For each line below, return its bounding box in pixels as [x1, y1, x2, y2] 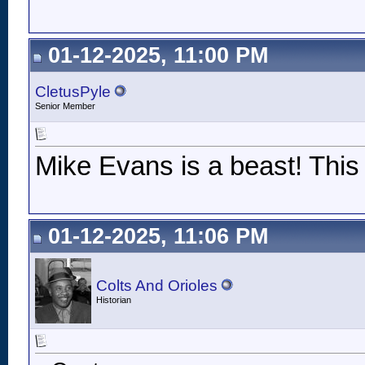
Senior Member [35, 101, 95, 111]
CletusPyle [35, 83, 111, 100]
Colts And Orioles [96, 277, 218, 294]
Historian [96, 295, 131, 305]
